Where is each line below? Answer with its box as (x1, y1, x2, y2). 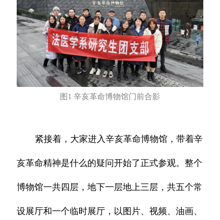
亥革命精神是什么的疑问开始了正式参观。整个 (17, 158, 203, 168)
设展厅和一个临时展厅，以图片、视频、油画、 (17, 206, 203, 217)
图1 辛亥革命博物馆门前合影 (60, 92, 160, 101)
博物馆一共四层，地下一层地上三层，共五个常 (17, 182, 203, 192)
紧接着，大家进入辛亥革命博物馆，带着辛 (35, 134, 203, 144)
